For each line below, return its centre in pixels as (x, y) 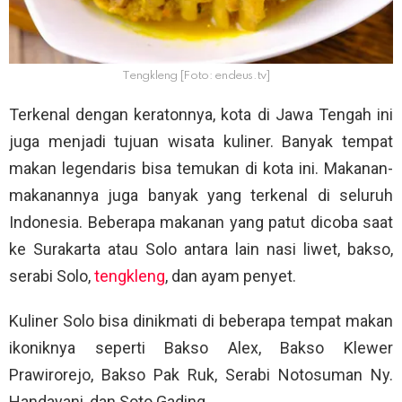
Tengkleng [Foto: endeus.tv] (197, 76)
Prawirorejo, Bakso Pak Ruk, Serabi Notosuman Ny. (201, 375)
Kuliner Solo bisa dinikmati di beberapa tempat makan (201, 321)
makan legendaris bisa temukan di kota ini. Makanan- (201, 169)
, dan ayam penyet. (231, 276)
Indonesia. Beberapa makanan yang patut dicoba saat (201, 223)
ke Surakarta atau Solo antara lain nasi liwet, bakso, (201, 249)
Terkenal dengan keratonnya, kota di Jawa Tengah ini (201, 115)
